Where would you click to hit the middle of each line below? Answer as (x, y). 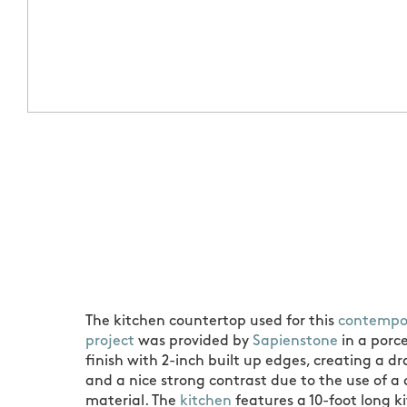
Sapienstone (296, 341)
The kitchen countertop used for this (212, 321)
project (110, 341)
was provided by (194, 341)
